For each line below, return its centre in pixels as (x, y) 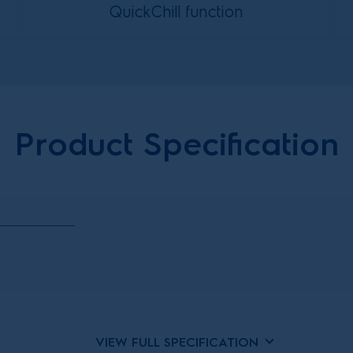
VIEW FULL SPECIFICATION (176, 342)
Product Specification (176, 144)
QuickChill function (176, 11)
